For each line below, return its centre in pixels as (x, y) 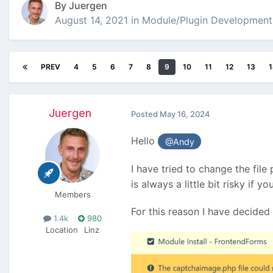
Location (62, 230)
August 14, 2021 (91, 20)
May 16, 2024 (185, 114)
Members (73, 195)
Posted (145, 114)
